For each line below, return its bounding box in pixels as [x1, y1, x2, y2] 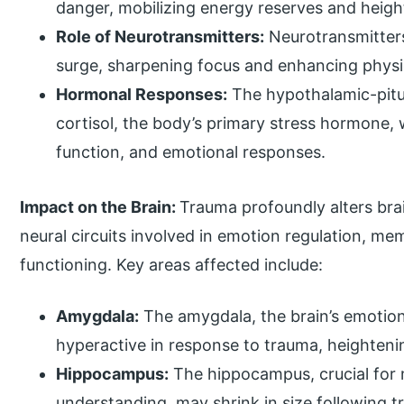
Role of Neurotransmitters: [56, 27, 265, 47]
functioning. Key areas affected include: [20, 255, 324, 275]
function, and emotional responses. [56, 142, 326, 162]
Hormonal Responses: [56, 85, 228, 105]
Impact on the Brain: [20, 197, 180, 217]
